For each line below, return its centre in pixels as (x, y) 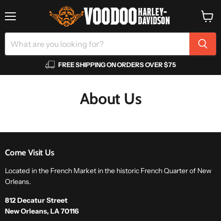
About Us (110, 99)
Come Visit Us (30, 153)
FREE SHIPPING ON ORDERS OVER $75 (117, 64)
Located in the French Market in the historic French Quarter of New (108, 171)
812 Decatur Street (36, 201)
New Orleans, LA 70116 (42, 211)
